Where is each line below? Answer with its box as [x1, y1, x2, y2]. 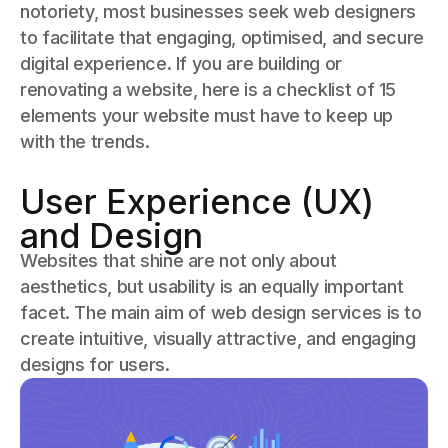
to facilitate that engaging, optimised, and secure [20, 26, 425, 48]
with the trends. [20, 130, 150, 152]
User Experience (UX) [20, 180, 374, 222]
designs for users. [20, 353, 170, 375]
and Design [20, 214, 203, 256]
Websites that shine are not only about [20, 249, 337, 271]
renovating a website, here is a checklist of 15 [20, 78, 397, 100]
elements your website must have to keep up [20, 104, 393, 126]
